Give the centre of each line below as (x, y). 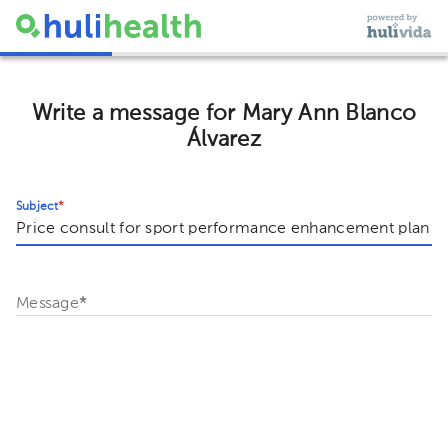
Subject (37, 206)
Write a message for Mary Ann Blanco (224, 113)
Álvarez (224, 139)
